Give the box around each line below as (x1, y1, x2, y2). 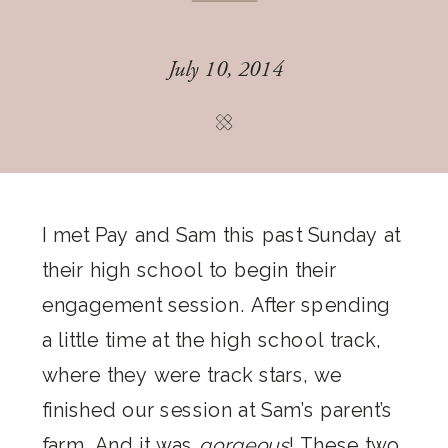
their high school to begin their (42, 257, 337, 281)
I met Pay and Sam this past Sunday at (42, 222, 401, 246)
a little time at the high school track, (42, 327, 381, 351)
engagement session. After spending (42, 292, 391, 316)
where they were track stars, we (42, 362, 342, 386)
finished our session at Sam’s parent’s (42, 397, 393, 421)
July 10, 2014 (168, 55, 283, 83)
